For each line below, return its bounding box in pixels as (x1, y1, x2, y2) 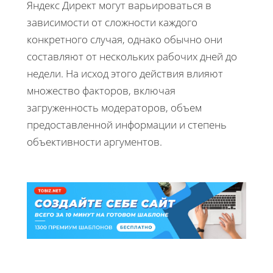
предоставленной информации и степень (27, 117, 227, 132)
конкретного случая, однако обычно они (27, 32, 222, 46)
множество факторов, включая (27, 83, 175, 97)
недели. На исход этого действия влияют (27, 66, 223, 80)
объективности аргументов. (27, 134, 162, 149)
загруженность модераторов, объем (27, 100, 202, 115)
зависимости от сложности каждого (27, 15, 197, 29)
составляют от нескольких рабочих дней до (27, 49, 237, 63)
